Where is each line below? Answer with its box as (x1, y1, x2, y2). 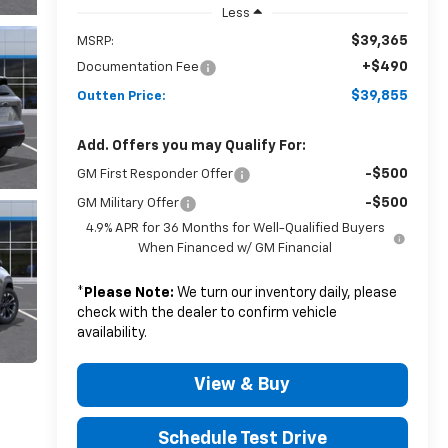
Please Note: (83, 285, 174, 300)
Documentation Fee (76, 60, 199, 74)
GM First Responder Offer (76, 167, 233, 181)
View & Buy (194, 375, 291, 394)
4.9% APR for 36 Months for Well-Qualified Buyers (85, 221, 385, 235)
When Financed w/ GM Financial (138, 241, 333, 255)
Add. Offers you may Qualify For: (76, 138, 306, 153)
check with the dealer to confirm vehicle (76, 305, 337, 320)
